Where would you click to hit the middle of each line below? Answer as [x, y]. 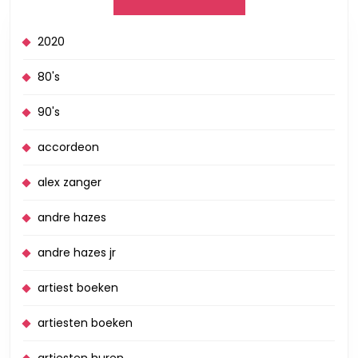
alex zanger [70, 182]
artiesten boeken [85, 323]
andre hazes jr [77, 253]
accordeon [68, 147]
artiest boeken [78, 288]
